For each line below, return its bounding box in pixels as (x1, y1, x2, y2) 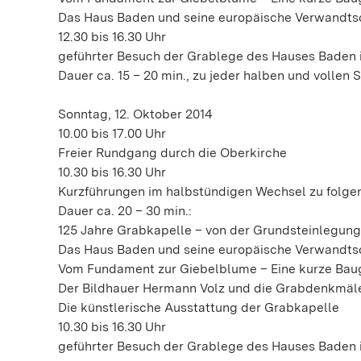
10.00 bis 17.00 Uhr (58, 125, 166, 141)
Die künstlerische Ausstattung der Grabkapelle (58, 299, 339, 315)
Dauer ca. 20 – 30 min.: (58, 202, 192, 218)
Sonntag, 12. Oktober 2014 (58, 106, 213, 122)
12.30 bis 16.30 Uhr (58, 28, 166, 44)
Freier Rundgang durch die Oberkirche (58, 144, 287, 160)
